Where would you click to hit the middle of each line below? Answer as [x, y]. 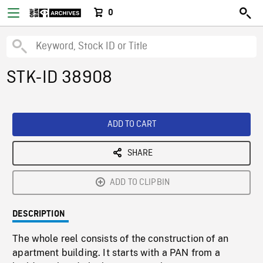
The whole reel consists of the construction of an [121, 239]
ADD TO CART [131, 124]
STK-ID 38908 [60, 78]
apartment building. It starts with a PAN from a [116, 253]
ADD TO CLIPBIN [140, 183]
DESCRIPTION [39, 214]
